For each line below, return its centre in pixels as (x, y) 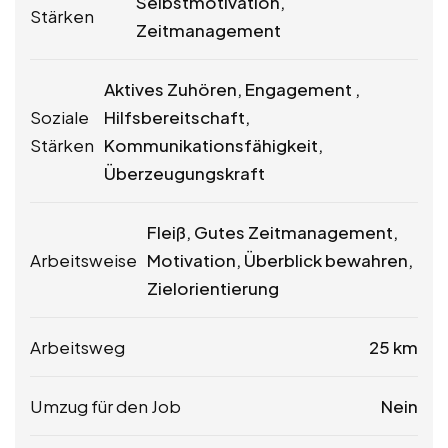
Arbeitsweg (77, 347)
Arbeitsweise (83, 260)
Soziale (59, 117)
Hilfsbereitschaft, (177, 117)
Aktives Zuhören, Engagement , (232, 89)
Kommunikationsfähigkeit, (213, 145)
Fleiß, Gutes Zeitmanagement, (272, 232)
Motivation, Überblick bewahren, (280, 260)
